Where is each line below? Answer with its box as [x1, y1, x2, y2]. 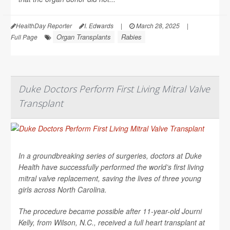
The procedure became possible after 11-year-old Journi [18, 205, 202, 216]
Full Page [11, 32, 37, 41]
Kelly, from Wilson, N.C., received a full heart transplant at [18, 217, 205, 227]
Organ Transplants [56, 31, 111, 42]
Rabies [121, 31, 142, 42]
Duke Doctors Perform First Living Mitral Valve [18, 82, 210, 95]
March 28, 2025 [135, 21, 180, 30]
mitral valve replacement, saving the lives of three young [18, 172, 201, 183]
